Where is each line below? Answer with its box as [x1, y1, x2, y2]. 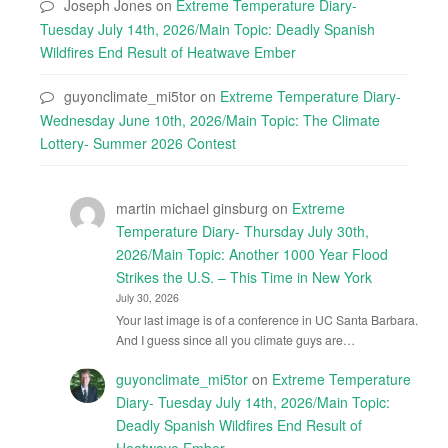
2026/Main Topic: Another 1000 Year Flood [115, 244, 388, 264]
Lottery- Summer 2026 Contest [40, 133, 236, 153]
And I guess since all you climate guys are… [115, 331, 355, 349]
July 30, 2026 [115, 290, 179, 305]
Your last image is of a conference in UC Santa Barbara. [115, 311, 418, 329]
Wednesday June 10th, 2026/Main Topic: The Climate [40, 110, 380, 130]
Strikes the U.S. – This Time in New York [115, 267, 372, 287]
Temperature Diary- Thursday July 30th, [115, 221, 369, 241]
